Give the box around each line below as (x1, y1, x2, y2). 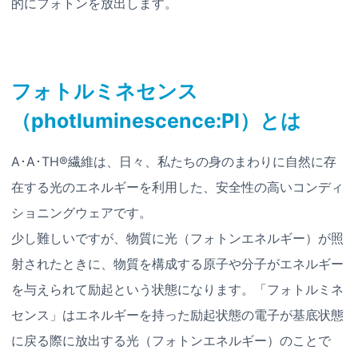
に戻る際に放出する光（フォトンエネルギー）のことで (11, 332, 331, 348)
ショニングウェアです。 (11, 204, 152, 221)
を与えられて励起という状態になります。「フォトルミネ (11, 280, 344, 297)
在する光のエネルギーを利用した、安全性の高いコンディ (11, 178, 344, 195)
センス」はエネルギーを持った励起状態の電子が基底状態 (11, 306, 344, 323)
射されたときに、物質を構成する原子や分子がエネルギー (11, 255, 344, 272)
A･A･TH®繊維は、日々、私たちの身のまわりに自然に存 (11, 153, 336, 169)
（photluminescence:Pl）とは (11, 108, 301, 133)
